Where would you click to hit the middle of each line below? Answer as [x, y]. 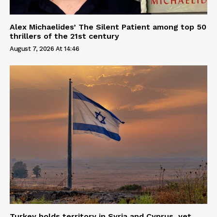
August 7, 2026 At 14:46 [45, 49]
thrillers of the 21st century [64, 36]
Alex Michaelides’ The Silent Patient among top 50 [108, 27]
